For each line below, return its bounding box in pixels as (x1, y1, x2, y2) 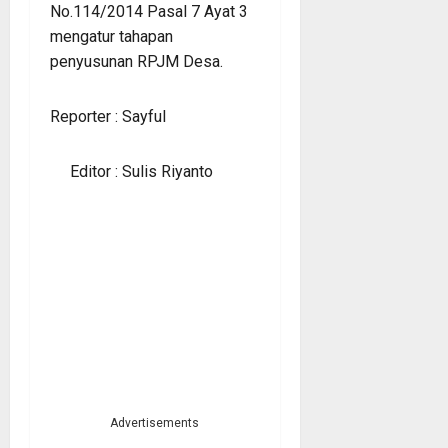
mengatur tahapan (50, 26, 173, 46)
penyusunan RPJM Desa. (50, 51, 223, 71)
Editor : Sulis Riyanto (50, 161, 217, 181)
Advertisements (110, 415, 200, 430)
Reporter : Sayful (50, 106, 166, 126)
